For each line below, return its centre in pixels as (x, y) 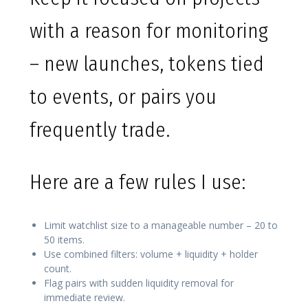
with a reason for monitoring (149, 31)
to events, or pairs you (123, 97)
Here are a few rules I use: (137, 183)
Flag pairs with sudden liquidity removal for (139, 283)
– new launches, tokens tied (147, 64)
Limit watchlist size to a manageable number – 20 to (161, 225)
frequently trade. (100, 130)
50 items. (64, 240)
